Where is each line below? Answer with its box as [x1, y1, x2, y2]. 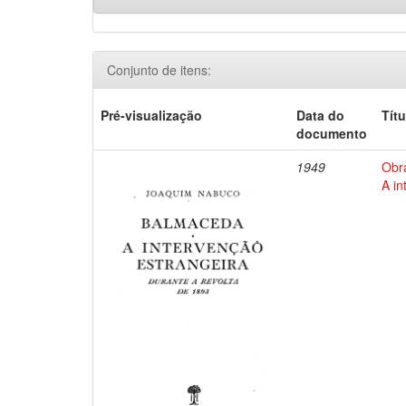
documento [296, 124, 368, 142]
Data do [296, 106, 345, 124]
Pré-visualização [101, 106, 203, 124]
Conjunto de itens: [107, 61, 211, 79]
